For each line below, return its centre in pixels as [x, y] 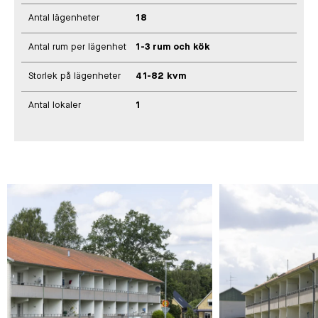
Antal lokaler [55, 106]
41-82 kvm [161, 77]
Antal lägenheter [64, 18]
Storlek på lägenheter [75, 77]
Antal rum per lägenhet [77, 48]
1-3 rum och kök [173, 48]
